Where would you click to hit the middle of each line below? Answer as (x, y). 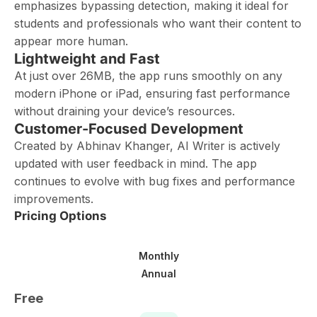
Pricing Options (60, 216)
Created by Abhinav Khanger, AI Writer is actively (147, 146)
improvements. (54, 199)
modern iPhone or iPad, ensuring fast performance (152, 93)
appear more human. (71, 41)
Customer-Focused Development (129, 129)
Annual (158, 273)
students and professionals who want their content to (158, 23)
